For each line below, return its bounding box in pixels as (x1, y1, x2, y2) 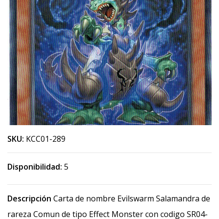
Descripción (7, 193, 51, 204)
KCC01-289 (26, 133, 66, 144)
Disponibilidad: (7, 161, 62, 172)
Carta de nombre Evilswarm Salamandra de (51, 193, 210, 204)
